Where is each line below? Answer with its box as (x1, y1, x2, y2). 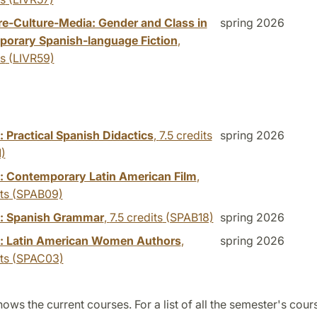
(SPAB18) (162, 209, 214, 224)
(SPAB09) (8, 186, 63, 201)
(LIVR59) (5, 50, 54, 65)
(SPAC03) (8, 250, 64, 265)
